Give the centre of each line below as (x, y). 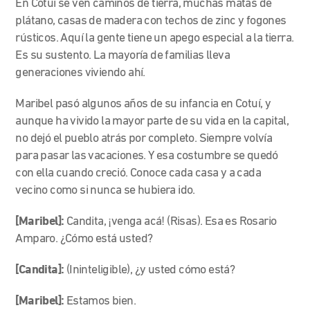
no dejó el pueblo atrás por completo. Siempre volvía (144, 138)
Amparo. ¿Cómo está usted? (85, 239)
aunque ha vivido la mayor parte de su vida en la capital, (152, 121)
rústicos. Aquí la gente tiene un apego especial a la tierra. (155, 38)
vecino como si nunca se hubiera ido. (105, 190)
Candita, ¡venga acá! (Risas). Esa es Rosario (171, 221)
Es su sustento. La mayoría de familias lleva (123, 55)
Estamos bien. (101, 301)
